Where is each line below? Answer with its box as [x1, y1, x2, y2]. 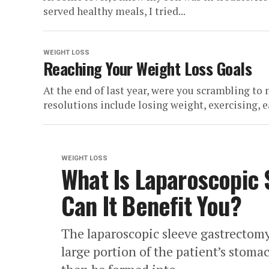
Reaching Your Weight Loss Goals [43, 56, 252, 80]
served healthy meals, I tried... [43, 4, 186, 18]
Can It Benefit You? [61, 187, 241, 223]
